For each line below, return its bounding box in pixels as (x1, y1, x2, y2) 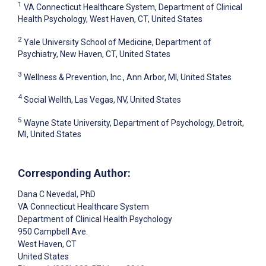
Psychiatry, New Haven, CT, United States (18, 49, 170, 59)
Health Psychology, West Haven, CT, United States (18, 14, 202, 24)
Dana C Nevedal (18, 189, 77, 199)
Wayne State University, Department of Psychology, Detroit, (24, 118, 244, 128)
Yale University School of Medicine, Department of (24, 37, 211, 47)
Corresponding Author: (18, 167, 131, 180)
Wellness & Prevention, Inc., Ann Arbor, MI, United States (24, 72, 232, 82)
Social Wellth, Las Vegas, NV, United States (24, 94, 181, 104)
